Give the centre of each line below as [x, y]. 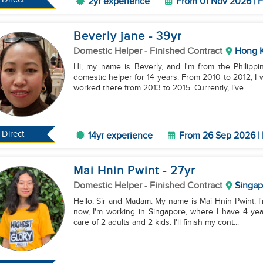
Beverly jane [111, 36]
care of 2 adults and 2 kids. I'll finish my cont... [156, 222]
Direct [13, 134]
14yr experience [120, 136]
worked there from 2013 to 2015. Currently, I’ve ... [162, 88]
